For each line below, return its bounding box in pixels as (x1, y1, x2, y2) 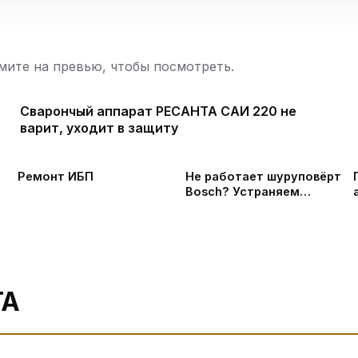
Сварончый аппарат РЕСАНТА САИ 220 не (20, 103, 281, 119)
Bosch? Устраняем (185, 185, 300, 198)
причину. (185, 200, 239, 213)
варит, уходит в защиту (20, 120, 179, 136)
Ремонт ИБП (18, 169, 93, 183)
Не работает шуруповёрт (185, 169, 341, 183)
